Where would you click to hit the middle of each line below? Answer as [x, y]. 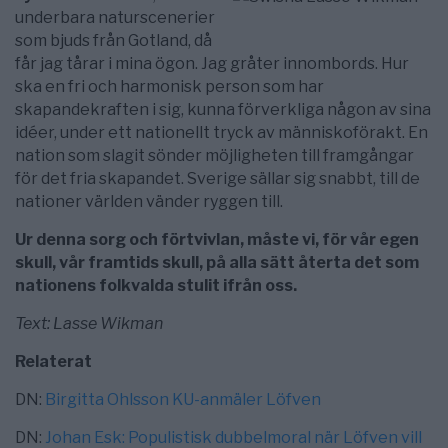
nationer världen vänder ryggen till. [149, 202]
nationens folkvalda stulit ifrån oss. [156, 286]
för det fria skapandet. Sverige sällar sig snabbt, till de [217, 179]
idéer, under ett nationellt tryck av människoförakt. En [221, 133]
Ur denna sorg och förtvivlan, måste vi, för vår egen [217, 240]
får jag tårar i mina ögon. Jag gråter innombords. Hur [212, 64]
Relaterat [53, 362]
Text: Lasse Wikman [89, 324]
